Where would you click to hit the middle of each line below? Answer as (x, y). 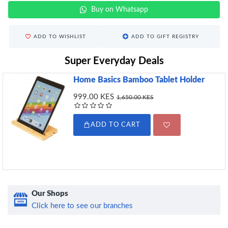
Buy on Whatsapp (120, 10)
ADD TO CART (115, 125)
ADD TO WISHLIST (60, 36)
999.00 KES (93, 97)
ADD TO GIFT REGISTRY (165, 36)
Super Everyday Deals (114, 61)
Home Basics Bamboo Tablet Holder (139, 80)
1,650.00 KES (135, 97)
